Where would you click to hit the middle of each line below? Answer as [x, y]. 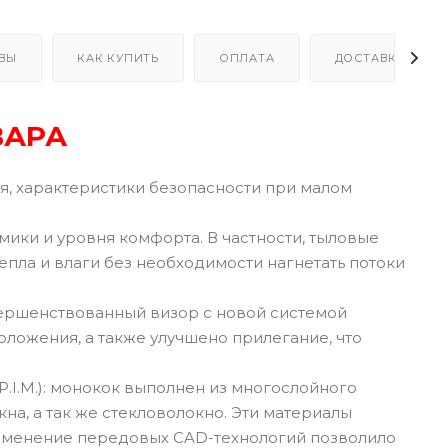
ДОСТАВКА [370, 57]
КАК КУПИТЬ [118, 57]
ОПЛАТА [246, 57]
